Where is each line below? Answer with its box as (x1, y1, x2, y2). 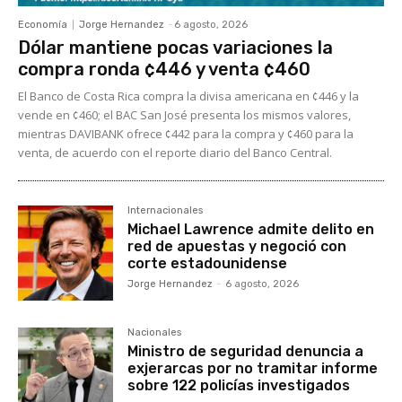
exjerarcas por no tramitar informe (127, 359, 379, 377)
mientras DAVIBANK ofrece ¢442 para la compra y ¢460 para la (18, 125, 354, 142)
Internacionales (127, 204, 204, 216)
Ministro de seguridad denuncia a (127, 342, 364, 360)
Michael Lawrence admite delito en (127, 220, 375, 238)
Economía (18, 18, 67, 31)
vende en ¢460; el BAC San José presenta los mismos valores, (18, 106, 351, 123)
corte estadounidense (127, 254, 288, 272)
